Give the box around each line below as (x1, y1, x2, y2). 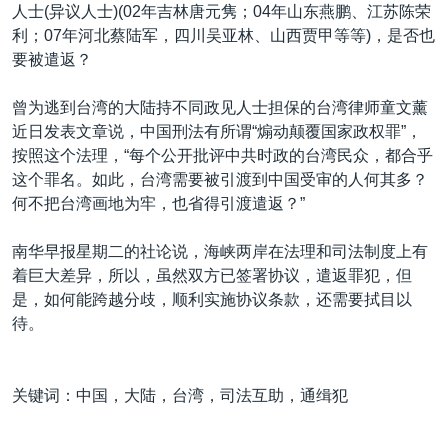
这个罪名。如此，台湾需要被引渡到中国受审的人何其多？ (12, 171, 428, 188)
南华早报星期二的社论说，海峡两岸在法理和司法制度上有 (12, 243, 428, 260)
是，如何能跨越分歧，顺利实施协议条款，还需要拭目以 (12, 291, 412, 308)
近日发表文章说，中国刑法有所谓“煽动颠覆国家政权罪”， (12, 123, 422, 140)
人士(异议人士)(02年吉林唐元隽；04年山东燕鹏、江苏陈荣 (12, 3, 431, 20)
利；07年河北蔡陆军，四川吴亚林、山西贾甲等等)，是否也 (12, 27, 435, 44)
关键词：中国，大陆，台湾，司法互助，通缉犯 (12, 387, 348, 404)
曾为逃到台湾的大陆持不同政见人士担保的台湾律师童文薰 (12, 99, 428, 116)
